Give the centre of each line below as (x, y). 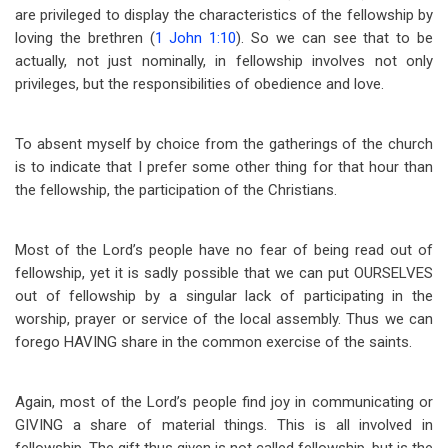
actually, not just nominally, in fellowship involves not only (224, 61)
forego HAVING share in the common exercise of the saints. (213, 342)
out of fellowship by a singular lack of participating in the (224, 296)
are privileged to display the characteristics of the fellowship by (224, 15)
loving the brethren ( (85, 38)
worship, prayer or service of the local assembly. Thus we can (224, 319)
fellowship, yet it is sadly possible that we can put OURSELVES (224, 273)
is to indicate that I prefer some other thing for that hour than (224, 167)
